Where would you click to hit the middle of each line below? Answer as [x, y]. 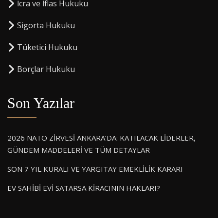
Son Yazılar [41, 103]
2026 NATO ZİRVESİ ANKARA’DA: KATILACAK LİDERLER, [101, 137]
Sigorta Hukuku [46, 25]
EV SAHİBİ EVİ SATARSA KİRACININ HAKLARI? [84, 188]
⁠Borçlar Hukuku [46, 69]
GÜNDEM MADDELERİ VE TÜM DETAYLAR [79, 150]
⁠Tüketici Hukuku [47, 47]
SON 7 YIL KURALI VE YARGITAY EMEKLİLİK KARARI [95, 169]
